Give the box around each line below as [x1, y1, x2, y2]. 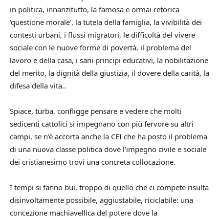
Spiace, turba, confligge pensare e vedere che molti [10, 106, 181, 116]
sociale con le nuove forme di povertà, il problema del [10, 42, 191, 52]
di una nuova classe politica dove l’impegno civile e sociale [10, 144, 206, 154]
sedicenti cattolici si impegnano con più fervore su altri [10, 118, 194, 129]
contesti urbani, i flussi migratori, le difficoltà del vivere [10, 29, 195, 40]
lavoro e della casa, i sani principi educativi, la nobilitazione [10, 55, 208, 65]
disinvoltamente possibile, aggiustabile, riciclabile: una [10, 195, 193, 205]
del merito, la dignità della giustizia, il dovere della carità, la [10, 67, 209, 78]
